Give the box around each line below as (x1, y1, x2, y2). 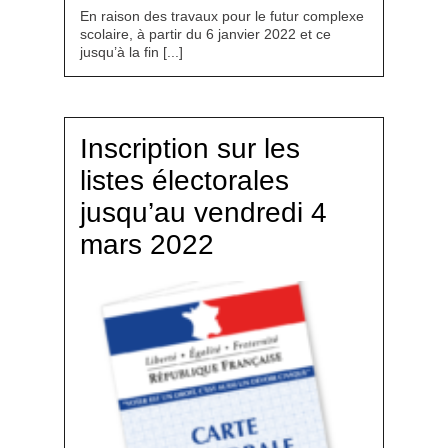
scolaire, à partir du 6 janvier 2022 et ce (80, 26, 331, 42)
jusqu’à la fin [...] (80, 44, 183, 60)
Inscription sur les (80, 133, 300, 164)
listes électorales (80, 165, 289, 196)
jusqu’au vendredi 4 (80, 197, 327, 228)
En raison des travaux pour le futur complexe (80, 8, 364, 24)
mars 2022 (80, 229, 214, 260)
